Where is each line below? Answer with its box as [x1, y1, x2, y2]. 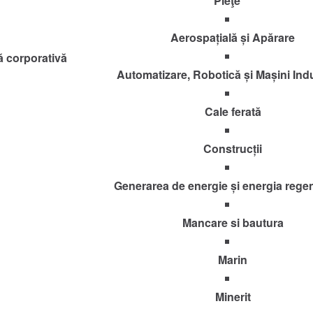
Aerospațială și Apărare [170, 29, 295, 46]
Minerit [214, 289, 251, 305]
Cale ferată [204, 103, 261, 120]
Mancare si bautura [182, 214, 284, 231]
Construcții [203, 140, 262, 157]
